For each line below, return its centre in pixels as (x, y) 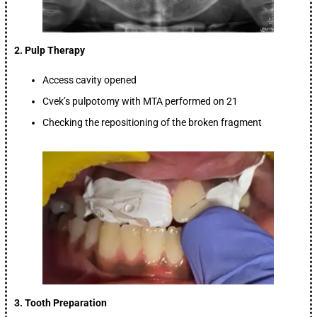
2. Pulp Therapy (50, 51)
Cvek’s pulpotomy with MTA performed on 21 (140, 102)
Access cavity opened (90, 80)
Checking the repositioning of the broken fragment (152, 123)
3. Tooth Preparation (61, 302)
